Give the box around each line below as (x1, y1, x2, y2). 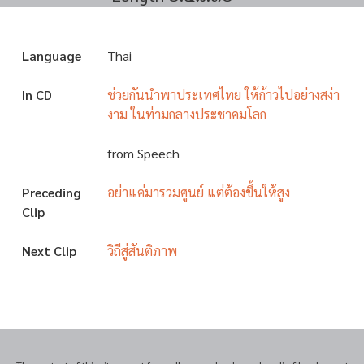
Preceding (22, 183, 81, 201)
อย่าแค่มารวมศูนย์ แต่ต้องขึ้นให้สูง (107, 183, 290, 201)
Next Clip (22, 241, 76, 259)
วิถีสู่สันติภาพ (107, 241, 177, 259)
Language (22, 46, 81, 64)
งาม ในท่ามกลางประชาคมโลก (107, 105, 266, 123)
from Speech (107, 144, 180, 162)
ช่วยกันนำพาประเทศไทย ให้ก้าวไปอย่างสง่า (107, 85, 340, 103)
